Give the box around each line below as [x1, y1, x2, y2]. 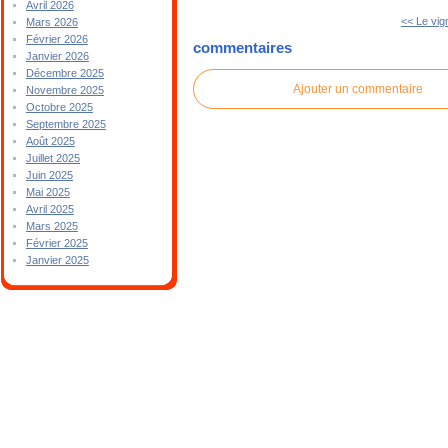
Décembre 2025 [25, 67, 104, 79]
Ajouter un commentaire [293, 81, 424, 96]
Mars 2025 [25, 220, 78, 232]
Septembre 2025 [25, 118, 106, 130]
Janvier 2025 [25, 254, 89, 266]
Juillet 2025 [25, 152, 80, 164]
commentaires [193, 39, 293, 57]
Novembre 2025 [25, 84, 104, 96]
